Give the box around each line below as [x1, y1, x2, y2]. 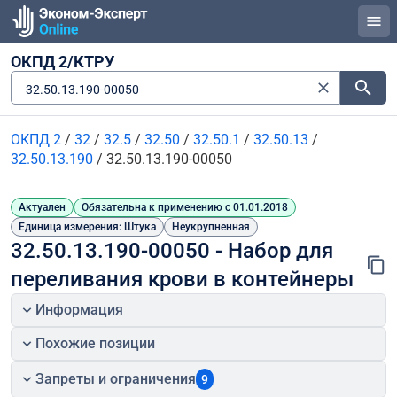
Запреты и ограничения [35, 370, 197, 387]
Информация [35, 301, 124, 318]
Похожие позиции [35, 335, 156, 352]
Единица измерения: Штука [19, 221, 156, 233]
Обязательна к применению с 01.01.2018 [82, 201, 288, 214]
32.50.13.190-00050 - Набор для [11, 238, 333, 263]
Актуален [19, 201, 66, 214]
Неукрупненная [172, 221, 250, 233]
